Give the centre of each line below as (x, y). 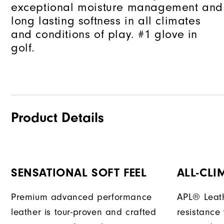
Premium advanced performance (81, 197)
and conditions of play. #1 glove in (104, 34)
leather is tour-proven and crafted (84, 212)
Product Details (57, 118)
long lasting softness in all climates (106, 21)
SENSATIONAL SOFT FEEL (79, 173)
